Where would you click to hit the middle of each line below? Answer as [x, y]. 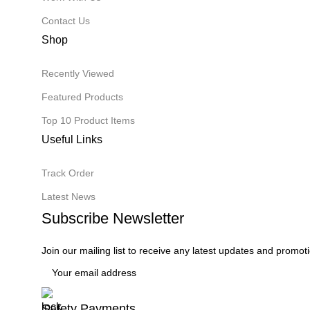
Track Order [68, 173]
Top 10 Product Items [88, 120]
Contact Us [66, 20]
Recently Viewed [78, 73]
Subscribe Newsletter [113, 218]
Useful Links [72, 139]
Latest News [69, 196]
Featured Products [82, 97]
